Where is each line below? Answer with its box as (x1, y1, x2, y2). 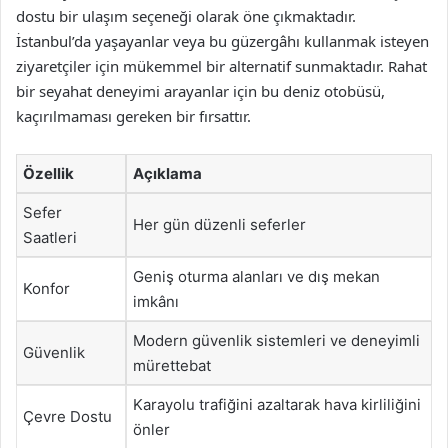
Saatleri (23, 227, 77, 247)
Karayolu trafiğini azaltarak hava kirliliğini (133, 394, 421, 414)
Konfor (23, 278, 70, 298)
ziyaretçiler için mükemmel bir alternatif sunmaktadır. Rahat (16, 55, 427, 76)
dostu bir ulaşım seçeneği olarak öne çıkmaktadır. (16, 5, 356, 26)
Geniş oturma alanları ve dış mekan (133, 266, 380, 286)
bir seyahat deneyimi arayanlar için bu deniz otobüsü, (16, 80, 385, 101)
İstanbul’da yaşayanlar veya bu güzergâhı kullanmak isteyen (16, 30, 429, 51)
